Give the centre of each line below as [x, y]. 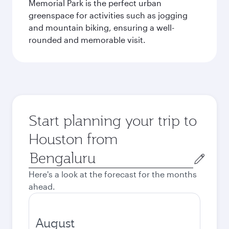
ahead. [42, 186]
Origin [40, 154]
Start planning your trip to [113, 120]
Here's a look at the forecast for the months [113, 174]
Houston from [73, 139]
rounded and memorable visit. [87, 40]
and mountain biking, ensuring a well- [101, 27]
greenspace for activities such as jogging [108, 15]
